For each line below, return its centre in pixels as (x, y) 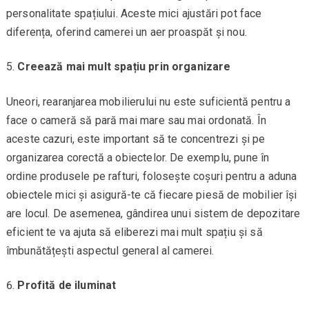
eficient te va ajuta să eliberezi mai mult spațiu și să (134, 232)
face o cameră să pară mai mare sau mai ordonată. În (136, 121)
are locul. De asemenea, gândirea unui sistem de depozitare (153, 214)
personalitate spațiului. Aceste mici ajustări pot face (134, 14)
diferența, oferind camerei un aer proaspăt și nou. (126, 32)
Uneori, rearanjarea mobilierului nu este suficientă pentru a (148, 102)
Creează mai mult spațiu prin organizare (124, 67)
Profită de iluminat (67, 286)
